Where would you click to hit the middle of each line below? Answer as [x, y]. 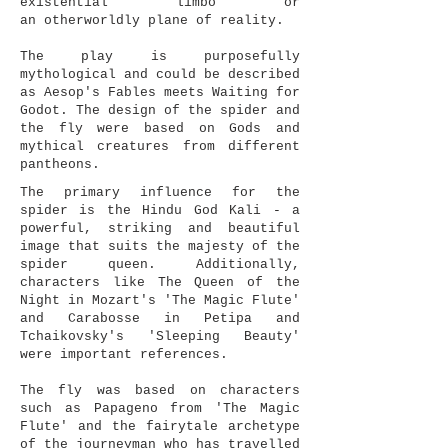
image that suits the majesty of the [160, 246]
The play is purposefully [160, 56]
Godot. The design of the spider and [160, 110]
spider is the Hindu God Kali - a [160, 210]
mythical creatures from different [160, 146]
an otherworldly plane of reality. [152, 20]
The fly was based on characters [160, 390]
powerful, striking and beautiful [160, 228]
